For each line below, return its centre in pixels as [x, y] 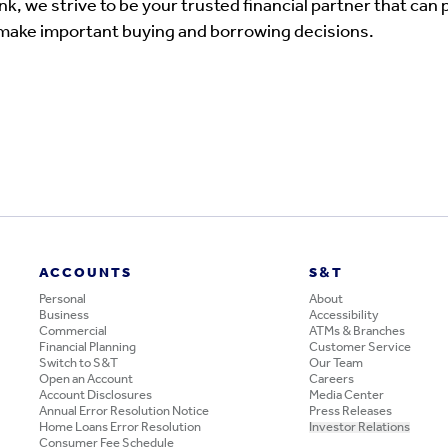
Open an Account [86, 379]
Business [64, 315]
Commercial [73, 331]
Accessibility [344, 315]
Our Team [336, 363]
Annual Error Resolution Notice [124, 411]
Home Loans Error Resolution [120, 427]
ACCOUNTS [85, 273]
